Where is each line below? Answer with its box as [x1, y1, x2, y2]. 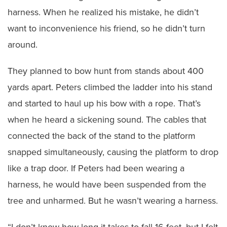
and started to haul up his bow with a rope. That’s [8, 97, 201, 109]
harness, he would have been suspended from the [8, 178, 206, 190]
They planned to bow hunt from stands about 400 [8, 65, 204, 77]
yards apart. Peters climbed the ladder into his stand [8, 81, 212, 93]
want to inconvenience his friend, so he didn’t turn [8, 22, 205, 34]
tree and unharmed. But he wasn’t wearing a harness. [8, 195, 218, 206]
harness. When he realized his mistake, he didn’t [8, 6, 199, 18]
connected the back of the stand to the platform [8, 130, 196, 141]
